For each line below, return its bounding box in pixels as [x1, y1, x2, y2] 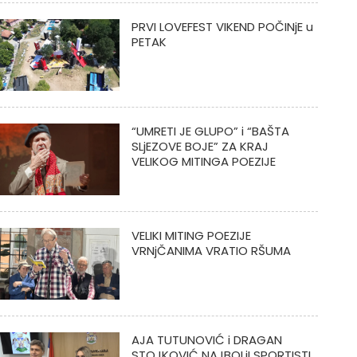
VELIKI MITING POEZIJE [131, 227, 251, 244]
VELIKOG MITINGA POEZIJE [131, 153, 276, 170]
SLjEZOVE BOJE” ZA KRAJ [131, 138, 269, 155]
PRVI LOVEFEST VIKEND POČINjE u [131, 18, 313, 35]
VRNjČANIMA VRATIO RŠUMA [131, 242, 291, 259]
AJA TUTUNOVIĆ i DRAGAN [131, 331, 282, 348]
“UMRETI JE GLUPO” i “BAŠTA [131, 123, 289, 139]
